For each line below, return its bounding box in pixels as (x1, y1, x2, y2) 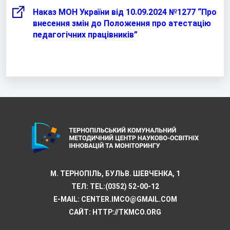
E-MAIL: (53, 195, 81, 203)
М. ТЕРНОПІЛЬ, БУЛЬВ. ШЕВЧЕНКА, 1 (50, 169, 180, 178)
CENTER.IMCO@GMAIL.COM (81, 195, 177, 203)
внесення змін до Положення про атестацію (33, 18, 211, 28)
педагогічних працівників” (33, 29, 138, 40)
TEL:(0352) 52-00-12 (89, 182, 159, 190)
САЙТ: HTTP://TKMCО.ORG (69, 207, 161, 216)
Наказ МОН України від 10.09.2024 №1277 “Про (33, 7, 217, 17)
